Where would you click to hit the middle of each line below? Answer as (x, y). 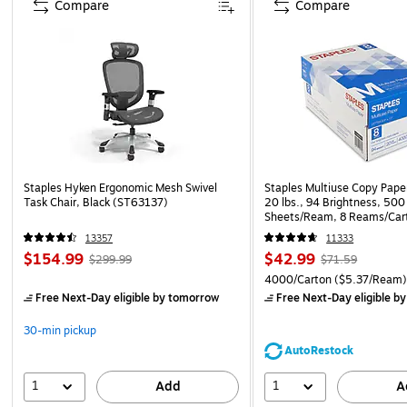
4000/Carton (298, 279)
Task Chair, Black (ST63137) (96, 202)
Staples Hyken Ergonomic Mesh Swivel (120, 188)
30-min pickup (60, 330)
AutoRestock (319, 350)
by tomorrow (184, 298)
